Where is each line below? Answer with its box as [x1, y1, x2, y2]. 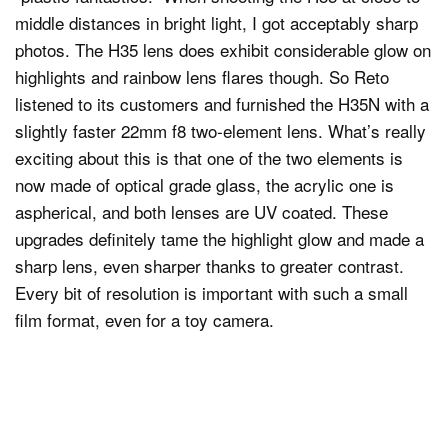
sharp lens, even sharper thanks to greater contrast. [15, 252, 404, 278]
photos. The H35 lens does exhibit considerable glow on [15, 36, 431, 62]
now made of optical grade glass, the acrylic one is [15, 171, 394, 197]
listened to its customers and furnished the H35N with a [15, 90, 429, 116]
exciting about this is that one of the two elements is [15, 144, 403, 170]
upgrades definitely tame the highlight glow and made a [15, 225, 424, 251]
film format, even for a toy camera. [15, 306, 274, 332]
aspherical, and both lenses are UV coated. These [15, 198, 388, 224]
